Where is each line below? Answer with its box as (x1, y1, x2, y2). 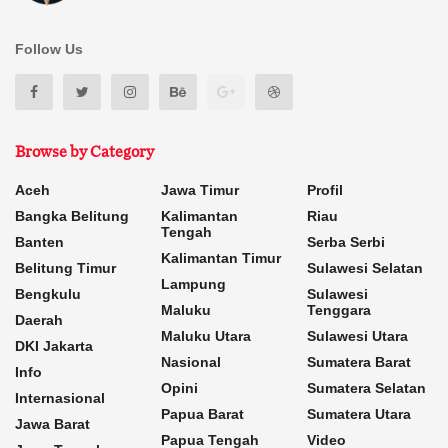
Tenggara (307, 302, 371, 319)
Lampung (161, 276, 226, 293)
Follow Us (15, 41, 83, 58)
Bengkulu (15, 286, 81, 303)
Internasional (15, 390, 105, 407)
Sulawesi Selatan (307, 260, 423, 277)
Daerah (15, 312, 63, 329)
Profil (307, 182, 343, 199)
